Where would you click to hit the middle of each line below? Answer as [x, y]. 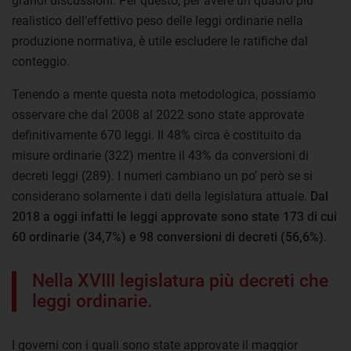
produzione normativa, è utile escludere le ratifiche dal [160, 41]
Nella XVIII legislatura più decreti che [180, 280]
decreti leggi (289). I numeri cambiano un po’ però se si [162, 175]
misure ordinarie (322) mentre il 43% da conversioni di [160, 155]
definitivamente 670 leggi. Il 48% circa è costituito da [157, 135]
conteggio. [41, 61]
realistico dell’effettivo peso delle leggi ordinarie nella [157, 20]
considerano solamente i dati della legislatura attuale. [161, 196]
